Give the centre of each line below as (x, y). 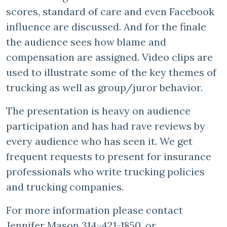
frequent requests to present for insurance (109, 156)
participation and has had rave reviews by (106, 126)
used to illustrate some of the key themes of (111, 72)
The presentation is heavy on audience (98, 111)
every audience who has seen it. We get (99, 141)
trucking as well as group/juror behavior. (106, 87)
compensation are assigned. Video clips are (109, 57)
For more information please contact (94, 210)
